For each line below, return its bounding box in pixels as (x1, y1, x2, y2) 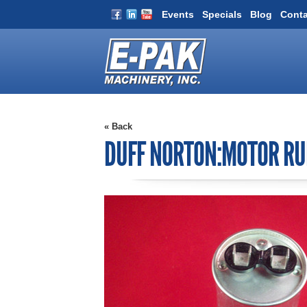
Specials (202, 9, 242, 20)
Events (162, 9, 194, 20)
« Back (104, 121, 132, 132)
